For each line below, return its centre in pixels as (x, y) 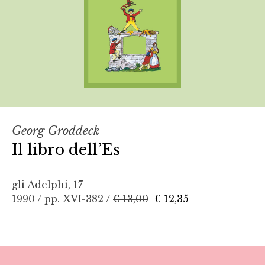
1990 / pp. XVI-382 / (62, 198)
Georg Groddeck (56, 130)
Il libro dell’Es (66, 149)
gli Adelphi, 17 (47, 184)
